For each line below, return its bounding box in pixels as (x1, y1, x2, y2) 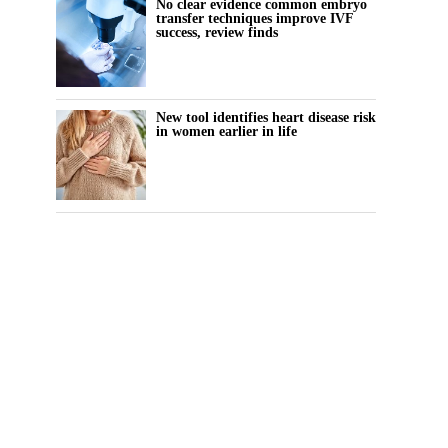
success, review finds (156, 24, 278, 41)
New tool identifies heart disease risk (156, 109, 376, 126)
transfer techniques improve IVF (156, 10, 353, 27)
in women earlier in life (156, 123, 297, 140)
